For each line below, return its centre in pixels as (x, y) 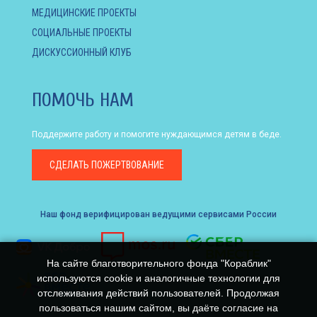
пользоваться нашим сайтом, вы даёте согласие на (158, 308)
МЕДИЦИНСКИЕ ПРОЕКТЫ (84, 12)
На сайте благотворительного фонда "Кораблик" (158, 263)
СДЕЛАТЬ (69, 165)
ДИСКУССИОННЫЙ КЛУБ (82, 52)
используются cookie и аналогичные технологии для (158, 278)
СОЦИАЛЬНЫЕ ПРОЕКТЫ (82, 32)
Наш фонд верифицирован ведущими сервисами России (158, 214)
